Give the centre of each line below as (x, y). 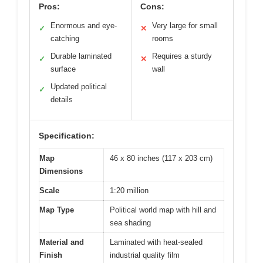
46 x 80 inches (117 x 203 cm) (161, 159)
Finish (51, 255)
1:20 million (129, 191)
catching (65, 39)
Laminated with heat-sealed (156, 242)
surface (63, 69)
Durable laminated (81, 56)
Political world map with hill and (163, 210)
